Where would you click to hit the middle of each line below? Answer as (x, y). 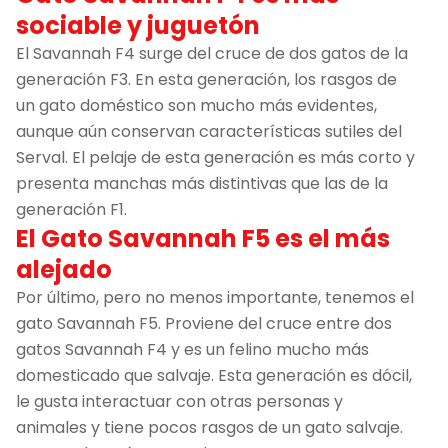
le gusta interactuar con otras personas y (179, 401)
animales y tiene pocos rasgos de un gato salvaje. (209, 427)
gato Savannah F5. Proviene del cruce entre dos (204, 323)
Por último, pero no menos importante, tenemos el (215, 297)
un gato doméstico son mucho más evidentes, (196, 105)
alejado (64, 269)
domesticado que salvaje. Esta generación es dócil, (214, 375)
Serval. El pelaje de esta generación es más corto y (215, 157)
